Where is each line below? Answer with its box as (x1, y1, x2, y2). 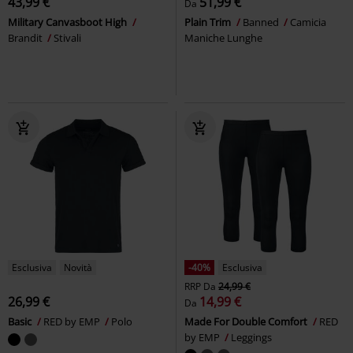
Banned (243, 14, 281, 29)
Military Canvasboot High (8, 14, 129, 29)
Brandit (8, 30, 45, 45)
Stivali (54, 30, 81, 45)
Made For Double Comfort (184, 314, 310, 329)
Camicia (290, 14, 326, 29)
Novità (64, 260, 92, 274)
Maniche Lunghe (184, 30, 262, 45)
